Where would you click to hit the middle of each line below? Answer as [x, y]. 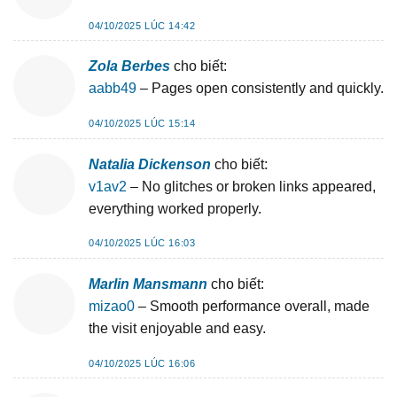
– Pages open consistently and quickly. [260, 89]
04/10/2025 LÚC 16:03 [142, 243]
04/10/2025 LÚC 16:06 [142, 363]
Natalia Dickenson [150, 164]
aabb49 [113, 89]
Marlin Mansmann [148, 284]
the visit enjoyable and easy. [177, 329]
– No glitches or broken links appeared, [251, 186]
